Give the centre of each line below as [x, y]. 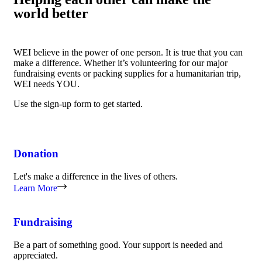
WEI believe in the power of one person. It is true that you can [128, 53]
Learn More [35, 188]
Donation [36, 153]
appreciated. [36, 255]
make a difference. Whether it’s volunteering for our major [120, 63]
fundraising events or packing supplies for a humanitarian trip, [127, 74]
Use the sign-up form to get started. [78, 104]
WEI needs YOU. [46, 84]
